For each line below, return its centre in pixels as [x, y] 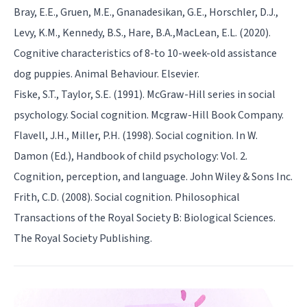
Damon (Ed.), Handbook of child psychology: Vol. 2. [131, 156]
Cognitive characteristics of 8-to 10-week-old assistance [145, 53]
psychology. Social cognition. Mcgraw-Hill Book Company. [149, 115]
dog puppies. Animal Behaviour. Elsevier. [107, 74]
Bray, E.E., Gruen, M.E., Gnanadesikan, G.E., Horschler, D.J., [146, 12]
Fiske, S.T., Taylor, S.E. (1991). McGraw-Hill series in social [145, 94]
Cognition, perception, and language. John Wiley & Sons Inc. [153, 176]
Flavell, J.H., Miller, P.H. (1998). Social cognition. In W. [136, 135]
